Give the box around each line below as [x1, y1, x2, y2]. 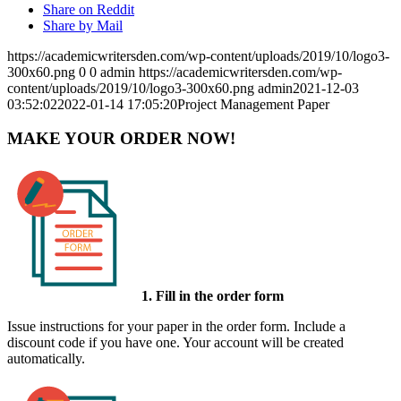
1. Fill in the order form [141, 287, 284, 303]
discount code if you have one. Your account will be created [7, 334, 344, 350]
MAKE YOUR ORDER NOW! [7, 129, 235, 149]
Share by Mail [43, 17, 123, 33]
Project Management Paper [177, 96, 329, 112]
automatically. [7, 350, 85, 366]
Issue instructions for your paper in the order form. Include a [7, 318, 346, 334]
